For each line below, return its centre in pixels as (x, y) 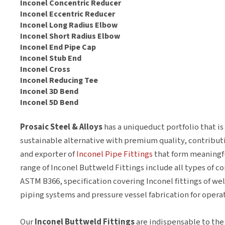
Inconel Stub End (51, 58)
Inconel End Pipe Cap (58, 47)
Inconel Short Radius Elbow (70, 36)
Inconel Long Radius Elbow (69, 25)
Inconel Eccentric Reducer (68, 14)
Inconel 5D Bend (49, 102)
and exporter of (48, 154)
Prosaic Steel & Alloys (61, 127)
